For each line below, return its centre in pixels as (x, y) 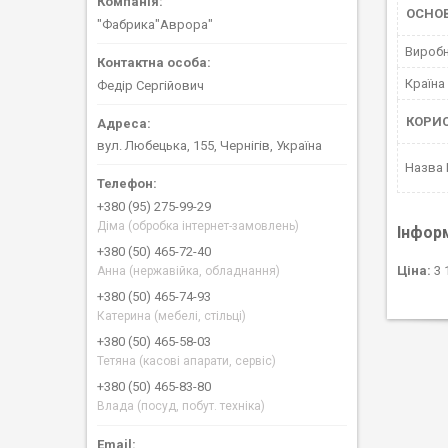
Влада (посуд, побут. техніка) (181, 406)
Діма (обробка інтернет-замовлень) (198, 226)
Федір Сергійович (150, 85)
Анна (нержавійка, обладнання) (188, 271)
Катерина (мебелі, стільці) (171, 316)
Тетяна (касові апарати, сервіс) (186, 361)
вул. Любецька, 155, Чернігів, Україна (209, 146)
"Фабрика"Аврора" (155, 24)
